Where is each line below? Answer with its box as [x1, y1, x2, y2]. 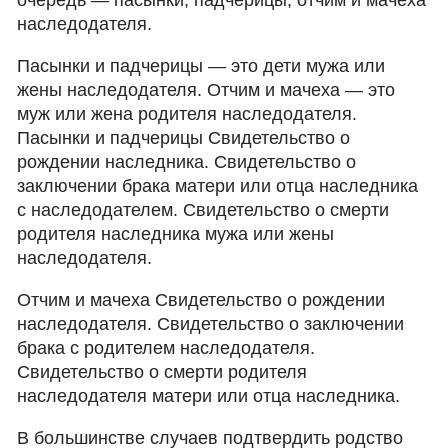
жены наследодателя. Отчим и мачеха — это [17, 80, 396, 100]
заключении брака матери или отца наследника [17, 176, 419, 196]
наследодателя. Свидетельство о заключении [17, 314, 405, 334]
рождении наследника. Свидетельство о [17, 152, 357, 172]
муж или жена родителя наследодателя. [17, 104, 358, 124]
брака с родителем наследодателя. [17, 338, 316, 358]
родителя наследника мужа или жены [17, 224, 335, 244]
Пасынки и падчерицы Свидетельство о [17, 128, 351, 148]
